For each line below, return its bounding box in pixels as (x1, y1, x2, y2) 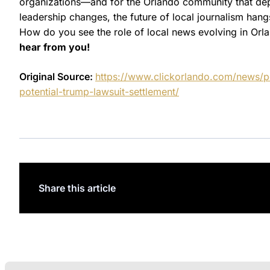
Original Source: (19, 70, 95, 83)
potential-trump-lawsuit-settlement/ (19, 85, 179, 98)
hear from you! (19, 40, 90, 53)
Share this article (39, 181, 116, 194)
